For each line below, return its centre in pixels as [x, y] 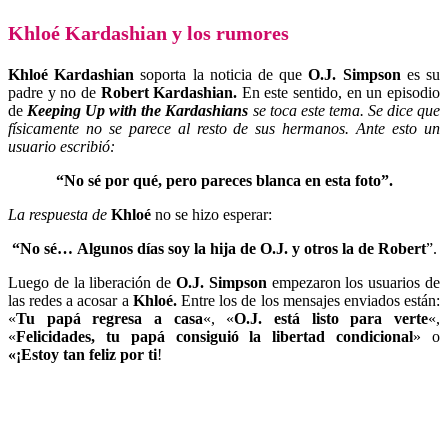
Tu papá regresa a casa [109, 318]
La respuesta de [59, 214]
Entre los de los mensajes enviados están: [311, 300]
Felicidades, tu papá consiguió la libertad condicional [215, 336]
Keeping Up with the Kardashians [140, 110]
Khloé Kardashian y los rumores [148, 33]
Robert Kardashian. [171, 92]
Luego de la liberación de [92, 282]
